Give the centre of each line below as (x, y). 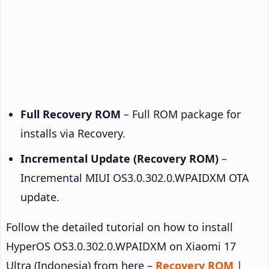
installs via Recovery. (73, 133)
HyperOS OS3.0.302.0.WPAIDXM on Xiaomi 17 (121, 246)
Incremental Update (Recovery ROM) (119, 158)
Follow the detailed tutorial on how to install (119, 227)
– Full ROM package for (181, 114)
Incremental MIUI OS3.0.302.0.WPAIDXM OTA (135, 177)
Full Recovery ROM (71, 114)
